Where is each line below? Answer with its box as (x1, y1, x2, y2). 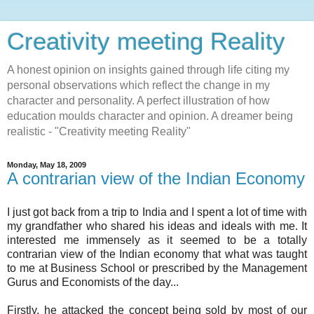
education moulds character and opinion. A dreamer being (7, 110, 293, 122)
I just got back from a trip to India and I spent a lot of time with (7, 205, 307, 218)
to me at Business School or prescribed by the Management (7, 261, 307, 274)
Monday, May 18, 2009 (7, 161, 86, 169)
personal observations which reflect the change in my (7, 79, 270, 91)
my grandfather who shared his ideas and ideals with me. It (7, 219, 307, 232)
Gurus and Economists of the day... (7, 275, 179, 288)
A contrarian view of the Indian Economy (7, 169, 305, 188)
